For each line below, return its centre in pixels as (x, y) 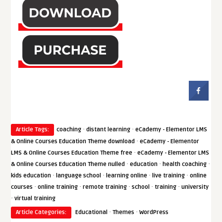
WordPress (154, 213)
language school (79, 176)
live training (169, 176)
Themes (124, 213)
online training (58, 187)
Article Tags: (33, 130)
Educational (92, 213)
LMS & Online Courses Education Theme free (72, 153)
